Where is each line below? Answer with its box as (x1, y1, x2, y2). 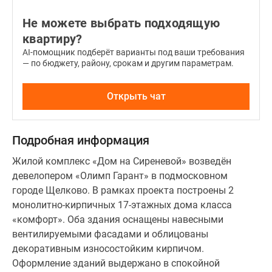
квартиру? (22, 32, 83, 46)
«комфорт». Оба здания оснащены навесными (12, 214, 223, 225)
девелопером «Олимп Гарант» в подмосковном (12, 170, 228, 182)
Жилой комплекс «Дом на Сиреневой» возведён (12, 155, 231, 167)
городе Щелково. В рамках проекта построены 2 (12, 185, 234, 196)
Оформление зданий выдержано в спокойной (12, 257, 220, 269)
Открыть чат (106, 90, 166, 102)
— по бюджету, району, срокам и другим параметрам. (22, 58, 234, 68)
